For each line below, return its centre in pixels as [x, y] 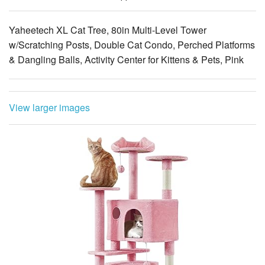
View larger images [49, 107]
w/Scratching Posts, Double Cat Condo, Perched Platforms [132, 44]
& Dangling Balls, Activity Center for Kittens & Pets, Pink [126, 59]
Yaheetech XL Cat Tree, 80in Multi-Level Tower [108, 30]
